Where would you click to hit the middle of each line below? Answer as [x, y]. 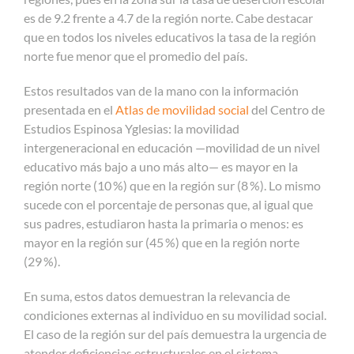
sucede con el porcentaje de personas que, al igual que [168, 204]
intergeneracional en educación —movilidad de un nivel [172, 147]
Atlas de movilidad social [182, 109]
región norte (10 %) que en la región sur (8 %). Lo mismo [172, 185]
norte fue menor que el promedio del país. [136, 55]
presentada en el [68, 109]
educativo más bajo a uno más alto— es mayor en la [161, 166]
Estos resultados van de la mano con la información [161, 90]
